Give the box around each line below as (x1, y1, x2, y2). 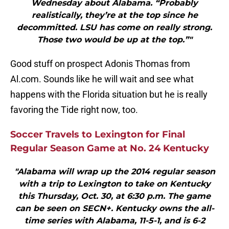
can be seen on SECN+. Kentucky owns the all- (15, 203, 214, 214)
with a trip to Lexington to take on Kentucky (18, 179, 211, 189)
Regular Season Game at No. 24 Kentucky (10, 143, 209, 154)
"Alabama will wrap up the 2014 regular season (14, 167, 215, 177)
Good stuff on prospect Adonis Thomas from (10, 58, 190, 70)
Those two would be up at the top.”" (37, 35, 192, 45)
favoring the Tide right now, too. (10, 104, 138, 116)
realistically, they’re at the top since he (31, 10, 198, 20)
